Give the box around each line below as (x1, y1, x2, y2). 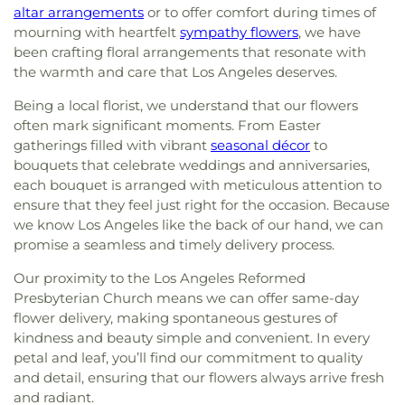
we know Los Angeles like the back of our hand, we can (14, 215, 383, 233)
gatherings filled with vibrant (14, 136, 211, 154)
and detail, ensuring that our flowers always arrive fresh (14, 368, 384, 386)
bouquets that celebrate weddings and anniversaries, (14, 155, 370, 174)
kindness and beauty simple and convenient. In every (14, 328, 370, 346)
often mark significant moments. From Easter (14, 116, 321, 134)
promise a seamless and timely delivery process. (14, 235, 334, 253)
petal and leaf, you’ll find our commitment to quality (14, 348, 363, 366)
